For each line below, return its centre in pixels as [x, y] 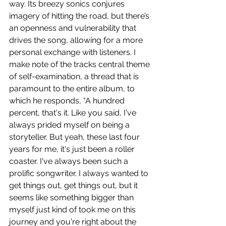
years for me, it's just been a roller [73, 149]
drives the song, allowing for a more [77, 40]
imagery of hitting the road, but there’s [80, 16]
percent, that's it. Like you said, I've [74, 113]
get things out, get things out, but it [74, 186]
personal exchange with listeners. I [73, 52]
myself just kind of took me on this [73, 210]
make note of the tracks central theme [80, 65]
